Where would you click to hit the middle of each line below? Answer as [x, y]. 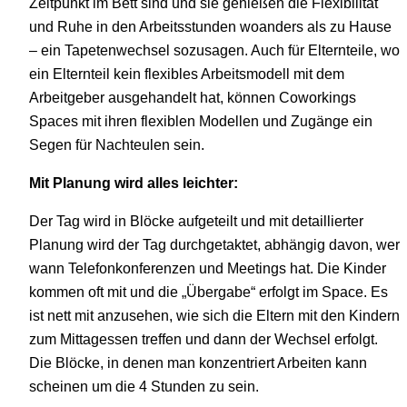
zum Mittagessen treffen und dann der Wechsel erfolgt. [203, 339]
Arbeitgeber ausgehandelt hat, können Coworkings [193, 97]
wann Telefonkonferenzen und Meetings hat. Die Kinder [208, 268]
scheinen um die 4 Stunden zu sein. [144, 387]
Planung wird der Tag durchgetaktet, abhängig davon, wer [214, 245]
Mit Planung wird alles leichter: [134, 182]
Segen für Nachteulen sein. [117, 144]
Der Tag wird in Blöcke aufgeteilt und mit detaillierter [196, 221]
